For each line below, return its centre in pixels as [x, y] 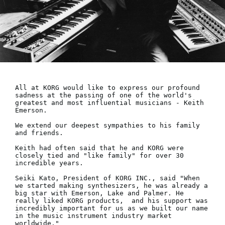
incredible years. [49, 163]
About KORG [57, 51]
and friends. [41, 133]
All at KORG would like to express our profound [107, 88]
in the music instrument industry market [93, 216]
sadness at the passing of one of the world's [103, 95]
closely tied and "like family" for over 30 [99, 156]
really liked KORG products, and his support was [111, 201]
